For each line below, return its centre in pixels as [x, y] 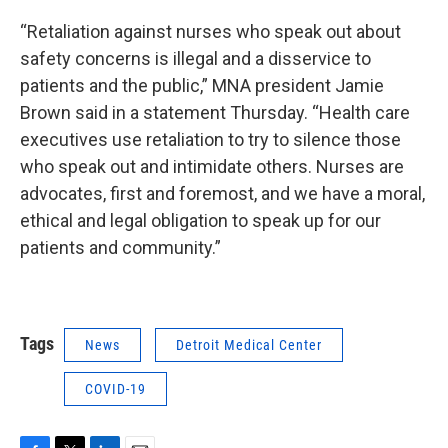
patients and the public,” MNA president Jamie [202, 85]
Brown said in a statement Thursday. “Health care [215, 112]
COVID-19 [115, 388]
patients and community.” [120, 247]
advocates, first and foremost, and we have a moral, [222, 193]
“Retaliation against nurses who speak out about [210, 31]
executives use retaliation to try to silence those [210, 139]
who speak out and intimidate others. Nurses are [212, 166]
